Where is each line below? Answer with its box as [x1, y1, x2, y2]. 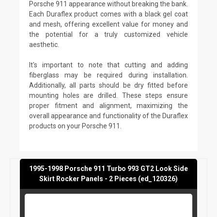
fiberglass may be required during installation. [29, 71, 188, 79]
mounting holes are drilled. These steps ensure [29, 91, 188, 99]
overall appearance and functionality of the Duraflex [29, 111, 188, 120]
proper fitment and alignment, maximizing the [29, 101, 188, 109]
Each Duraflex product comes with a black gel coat [29, 10, 188, 18]
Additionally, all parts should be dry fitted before [29, 81, 188, 89]
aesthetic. [29, 40, 59, 48]
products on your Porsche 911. [29, 122, 122, 130]
